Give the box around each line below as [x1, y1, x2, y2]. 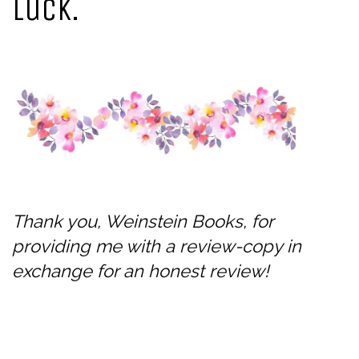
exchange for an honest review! [12, 260, 269, 282]
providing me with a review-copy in [12, 236, 301, 257]
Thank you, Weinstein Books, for [12, 211, 273, 232]
